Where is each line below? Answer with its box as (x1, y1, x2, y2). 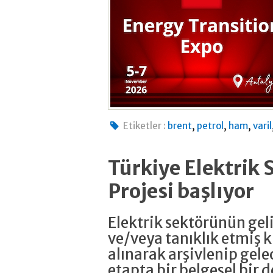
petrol (197, 120, 224, 132)
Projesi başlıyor (108, 179, 254, 204)
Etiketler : (123, 120, 166, 132)
